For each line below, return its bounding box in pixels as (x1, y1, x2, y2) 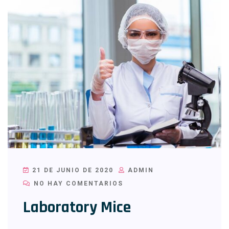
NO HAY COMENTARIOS (31, 179, 123, 187)
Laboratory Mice (23, 196, 131, 218)
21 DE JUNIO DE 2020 (30, 166, 113, 174)
